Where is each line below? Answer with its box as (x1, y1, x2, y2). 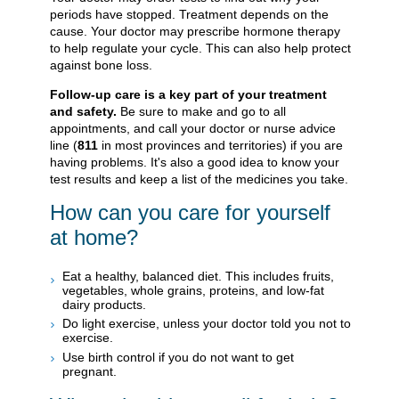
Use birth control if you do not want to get (62, 350, 294, 365)
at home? (50, 224, 138, 249)
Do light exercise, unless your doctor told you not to (62, 316, 351, 331)
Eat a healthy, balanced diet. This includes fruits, (62, 268, 334, 283)
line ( (50, 137, 77, 152)
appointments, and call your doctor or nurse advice (50, 120, 336, 135)
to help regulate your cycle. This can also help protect (50, 40, 351, 55)
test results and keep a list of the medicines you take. (50, 171, 348, 186)
